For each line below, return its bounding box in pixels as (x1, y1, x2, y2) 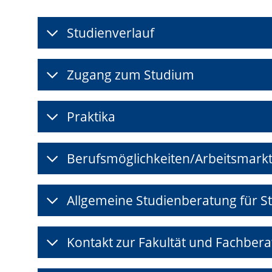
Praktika (67, 108, 115, 126)
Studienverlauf (67, 24, 154, 42)
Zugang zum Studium (67, 66, 194, 84)
